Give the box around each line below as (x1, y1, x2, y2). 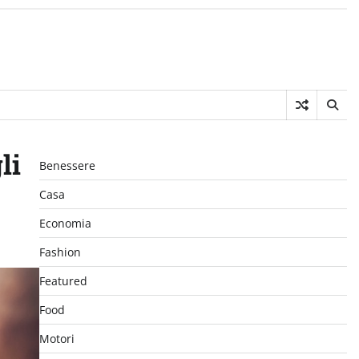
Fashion (38, 244, 81, 260)
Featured (38, 273, 87, 288)
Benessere (38, 158, 95, 173)
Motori (38, 331, 75, 346)
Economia (38, 216, 91, 231)
